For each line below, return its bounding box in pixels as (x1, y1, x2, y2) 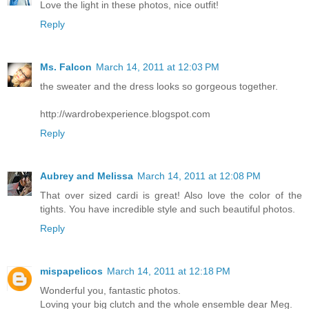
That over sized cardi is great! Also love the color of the (40, 189, 302, 201)
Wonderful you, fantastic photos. (40, 284, 181, 296)
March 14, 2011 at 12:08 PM (137, 170, 261, 181)
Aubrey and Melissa (40, 170, 133, 181)
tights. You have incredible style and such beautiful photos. (40, 203, 295, 215)
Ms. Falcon (40, 61, 92, 72)
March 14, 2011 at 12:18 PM (107, 265, 230, 277)
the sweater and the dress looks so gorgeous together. (40, 80, 278, 92)
